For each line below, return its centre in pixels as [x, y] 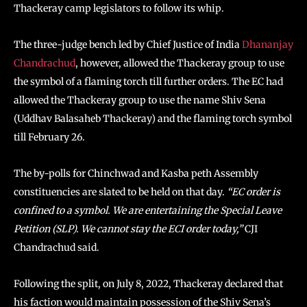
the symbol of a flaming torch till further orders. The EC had [148, 82]
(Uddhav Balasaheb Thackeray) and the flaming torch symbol [153, 119]
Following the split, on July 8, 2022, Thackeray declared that [148, 284]
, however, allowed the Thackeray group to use [180, 63]
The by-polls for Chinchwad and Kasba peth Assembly [136, 173]
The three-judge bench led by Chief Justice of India [128, 45]
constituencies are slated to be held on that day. [120, 192]
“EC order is [254, 192]
